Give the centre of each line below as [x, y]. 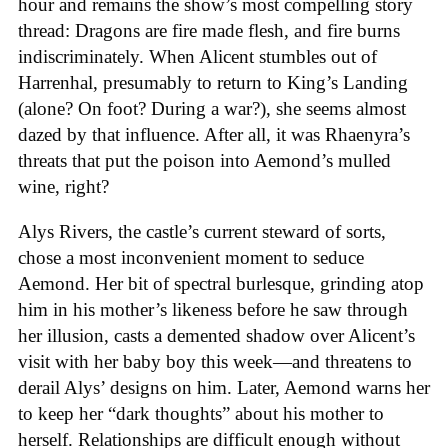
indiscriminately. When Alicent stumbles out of [197, 56]
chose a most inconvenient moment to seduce [191, 257]
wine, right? [63, 186]
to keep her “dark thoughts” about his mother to [201, 413]
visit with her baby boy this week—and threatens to [215, 361]
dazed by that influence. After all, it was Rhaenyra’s [214, 134]
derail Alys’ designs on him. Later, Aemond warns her [224, 387]
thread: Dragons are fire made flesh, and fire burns [209, 30]
